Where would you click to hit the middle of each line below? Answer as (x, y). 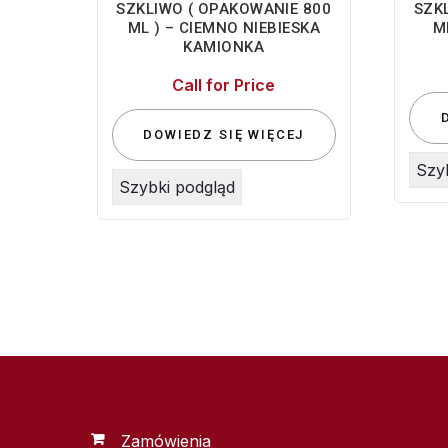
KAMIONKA (224, 47)
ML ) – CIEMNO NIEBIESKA (223, 28)
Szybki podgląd (177, 186)
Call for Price (224, 84)
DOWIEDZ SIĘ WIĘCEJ (224, 134)
